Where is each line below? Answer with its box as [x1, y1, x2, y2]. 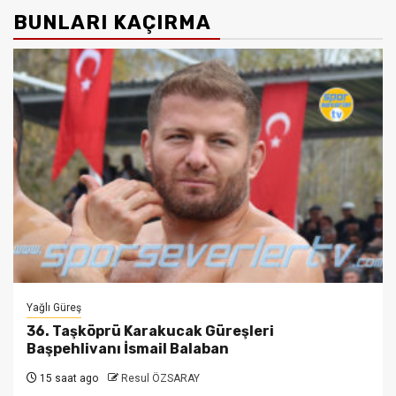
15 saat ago [37, 371, 98, 385]
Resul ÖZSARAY [121, 371, 200, 385]
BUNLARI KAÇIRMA [13, 10, 211, 34]
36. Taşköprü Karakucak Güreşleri [27, 322, 274, 339]
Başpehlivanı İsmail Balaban [27, 339, 229, 357]
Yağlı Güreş [27, 301, 81, 314]
